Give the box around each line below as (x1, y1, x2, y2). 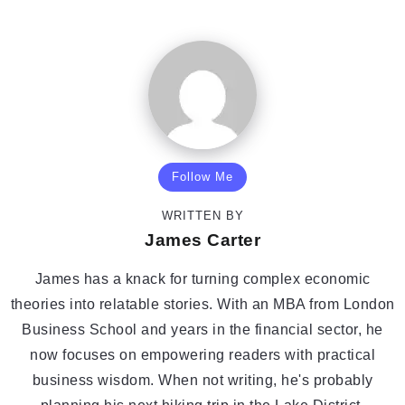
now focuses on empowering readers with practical (30, 347, 375, 363)
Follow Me (172, 170, 233, 184)
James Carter (145, 231, 260, 250)
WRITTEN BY (161, 209, 244, 223)
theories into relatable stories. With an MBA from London (10, 297, 395, 313)
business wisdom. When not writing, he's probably (32, 372, 373, 389)
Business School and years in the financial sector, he (22, 322, 383, 338)
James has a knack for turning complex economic (34, 271, 371, 287)
